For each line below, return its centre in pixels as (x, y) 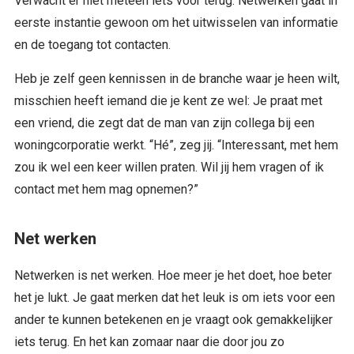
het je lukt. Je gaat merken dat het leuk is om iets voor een (174, 297)
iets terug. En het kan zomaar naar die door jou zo (149, 341)
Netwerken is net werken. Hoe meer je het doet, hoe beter (173, 275)
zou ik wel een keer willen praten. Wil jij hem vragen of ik (169, 167)
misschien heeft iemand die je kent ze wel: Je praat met (168, 100)
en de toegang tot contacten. (92, 44)
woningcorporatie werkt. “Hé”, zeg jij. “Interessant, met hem (176, 145)
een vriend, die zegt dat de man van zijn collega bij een (164, 122)
